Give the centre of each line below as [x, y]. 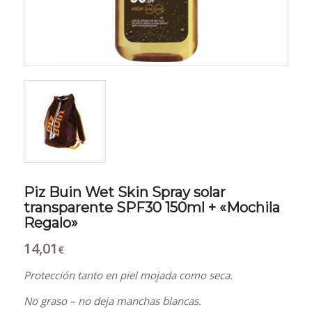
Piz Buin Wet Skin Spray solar [124, 193]
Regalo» [50, 223]
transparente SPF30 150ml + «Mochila [151, 208]
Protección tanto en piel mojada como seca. [128, 275]
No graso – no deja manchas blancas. [112, 301]
